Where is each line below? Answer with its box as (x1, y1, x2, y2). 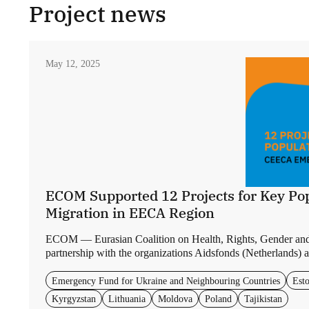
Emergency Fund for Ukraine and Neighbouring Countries (52, 275, 280, 286)
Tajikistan (244, 292, 282, 304)
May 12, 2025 (46, 58, 100, 70)
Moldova (158, 292, 192, 304)
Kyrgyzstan (52, 292, 96, 304)
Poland (205, 292, 232, 304)
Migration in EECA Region (46, 203, 215, 223)
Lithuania (108, 292, 146, 304)
